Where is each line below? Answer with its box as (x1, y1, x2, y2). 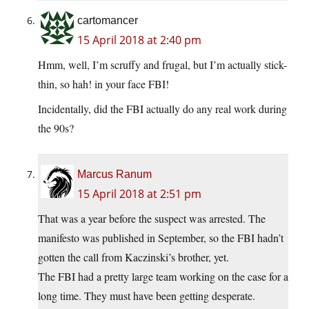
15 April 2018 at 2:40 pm (77, 32, 201, 48)
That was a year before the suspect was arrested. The (38, 210, 266, 226)
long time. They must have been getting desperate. (38, 288, 255, 303)
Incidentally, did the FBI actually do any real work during (38, 101, 287, 116)
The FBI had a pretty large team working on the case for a (38, 268, 288, 283)
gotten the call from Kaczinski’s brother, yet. (38, 249, 229, 264)
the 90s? (38, 120, 74, 135)
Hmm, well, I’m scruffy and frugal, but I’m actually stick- (38, 57, 287, 72)
